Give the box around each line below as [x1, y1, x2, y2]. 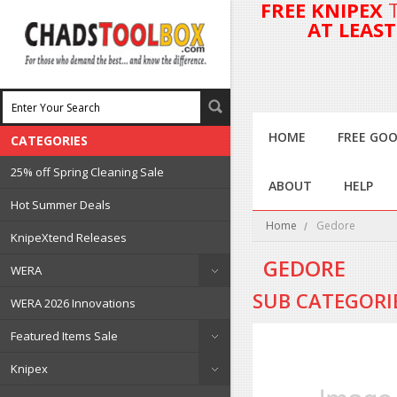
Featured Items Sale [11, 328, 118, 344]
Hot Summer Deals [11, 197, 111, 213]
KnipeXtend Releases [11, 230, 127, 245]
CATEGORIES [11, 132, 88, 149]
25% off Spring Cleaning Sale [11, 164, 164, 180]
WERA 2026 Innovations [11, 295, 136, 311]
